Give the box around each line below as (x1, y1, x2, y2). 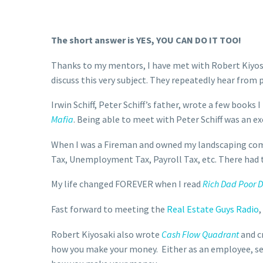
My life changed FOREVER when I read (51, 178, 201, 190)
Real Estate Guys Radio (167, 203, 259, 215)
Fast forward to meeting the (51, 203, 167, 215)
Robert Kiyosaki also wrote (51, 228, 161, 240)
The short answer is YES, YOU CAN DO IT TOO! (51, 33, 243, 46)
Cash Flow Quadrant (161, 228, 239, 240)
